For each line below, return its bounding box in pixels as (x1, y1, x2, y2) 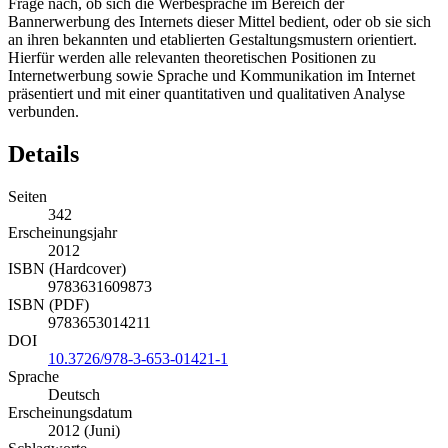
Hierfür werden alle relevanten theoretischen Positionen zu (8, 49, 376, 67)
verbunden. (8, 103, 79, 121)
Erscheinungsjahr (8, 224, 117, 242)
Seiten (8, 188, 47, 206)
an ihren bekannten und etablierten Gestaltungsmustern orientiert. (8, 31, 417, 49)
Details (8, 141, 79, 168)
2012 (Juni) (48, 422, 120, 440)
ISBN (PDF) (8, 296, 89, 314)
